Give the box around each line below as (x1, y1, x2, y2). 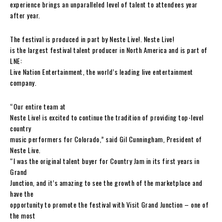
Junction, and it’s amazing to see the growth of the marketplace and (10, 177, 203, 188)
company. (10, 77, 36, 88)
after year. (10, 9, 40, 20)
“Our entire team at (10, 101, 66, 111)
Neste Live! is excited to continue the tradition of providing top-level (10, 111, 204, 122)
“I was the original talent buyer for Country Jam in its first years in (10, 155, 199, 166)
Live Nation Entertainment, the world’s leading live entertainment (10, 66, 193, 77)
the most (10, 210, 35, 221)
